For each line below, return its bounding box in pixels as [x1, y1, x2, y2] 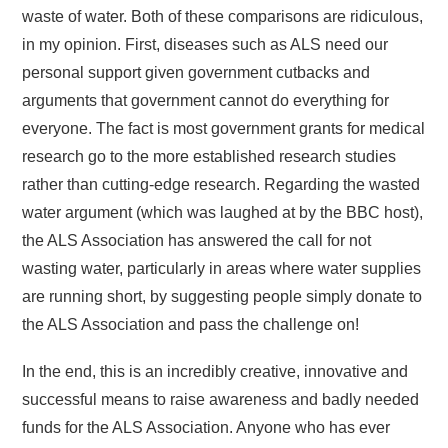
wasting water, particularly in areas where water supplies [22, 259, 422, 277]
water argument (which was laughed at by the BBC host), [22, 203, 424, 221]
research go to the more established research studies [22, 147, 397, 165]
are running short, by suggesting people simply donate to [22, 287, 423, 305]
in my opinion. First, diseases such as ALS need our [22, 35, 389, 53]
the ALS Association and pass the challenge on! [22, 315, 360, 333]
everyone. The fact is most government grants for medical [22, 119, 426, 137]
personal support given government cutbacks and [22, 63, 371, 81]
